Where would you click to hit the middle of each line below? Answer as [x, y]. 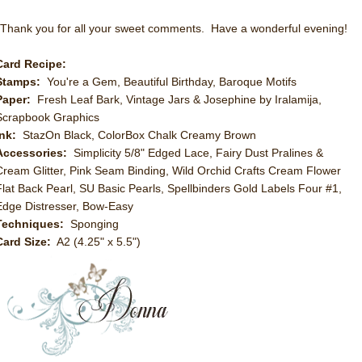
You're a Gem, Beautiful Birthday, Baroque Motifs [168, 82]
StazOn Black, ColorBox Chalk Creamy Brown [136, 135]
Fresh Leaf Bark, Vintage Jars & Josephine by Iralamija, [176, 99]
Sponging [91, 224]
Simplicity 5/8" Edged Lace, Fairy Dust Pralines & [195, 153]
